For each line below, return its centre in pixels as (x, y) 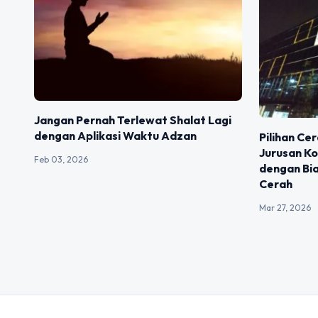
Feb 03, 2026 (61, 159)
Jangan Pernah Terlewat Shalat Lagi (133, 120)
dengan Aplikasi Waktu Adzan (115, 135)
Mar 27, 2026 (285, 207)
